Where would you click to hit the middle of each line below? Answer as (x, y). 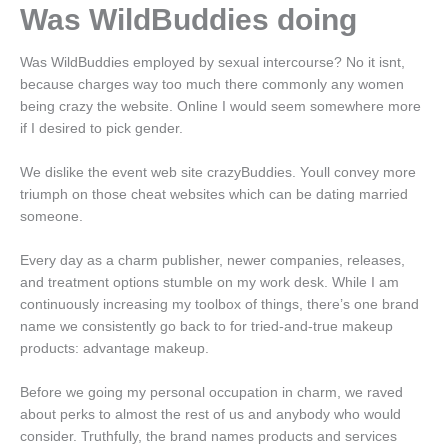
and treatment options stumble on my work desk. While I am (209, 283)
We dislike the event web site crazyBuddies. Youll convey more (218, 173)
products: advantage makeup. (114, 349)
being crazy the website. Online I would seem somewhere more (220, 107)
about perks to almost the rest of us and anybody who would (210, 414)
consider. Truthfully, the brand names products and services (208, 436)
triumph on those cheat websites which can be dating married (214, 195)
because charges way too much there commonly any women (212, 85)
